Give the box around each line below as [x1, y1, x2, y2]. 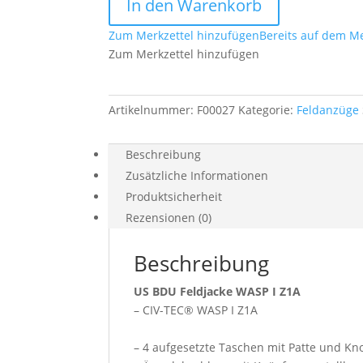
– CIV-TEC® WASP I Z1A [134, 301, 258, 318]
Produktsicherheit [126, 188, 223, 204]
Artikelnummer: [109, 101, 198, 117]
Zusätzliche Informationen [126, 167, 269, 183]
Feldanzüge [297, 101, 360, 117]
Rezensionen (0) [126, 209, 212, 225]
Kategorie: [238, 101, 297, 117]
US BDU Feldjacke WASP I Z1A [134, 283, 301, 299]
